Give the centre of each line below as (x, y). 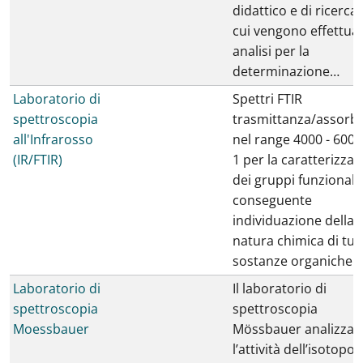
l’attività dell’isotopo (294, 349)
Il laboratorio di (280, 288)
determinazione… (286, 71)
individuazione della (293, 220)
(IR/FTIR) (38, 160)
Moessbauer (51, 329)
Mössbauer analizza (293, 329)
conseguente (272, 200)
